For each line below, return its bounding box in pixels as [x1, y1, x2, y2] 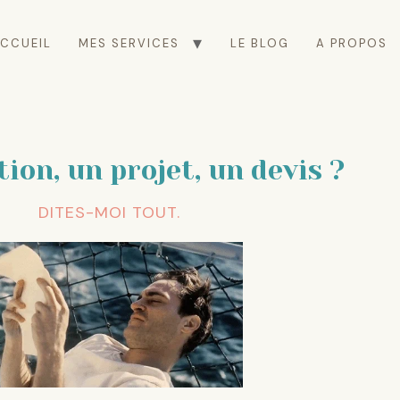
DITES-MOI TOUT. [37, 202, 180, 223]
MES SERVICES [79, 35, 179, 51]
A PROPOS [316, 35, 387, 51]
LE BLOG [230, 35, 289, 51]
